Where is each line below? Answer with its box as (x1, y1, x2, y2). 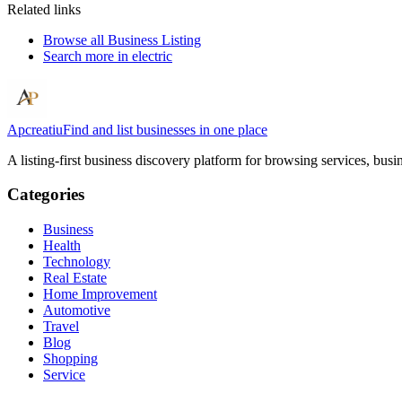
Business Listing (108, 31, 201, 48)
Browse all (43, 31, 108, 48)
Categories (7, 185, 84, 205)
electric (132, 48, 172, 64)
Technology (43, 254, 110, 270)
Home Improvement (43, 286, 157, 302)
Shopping (43, 351, 98, 367)
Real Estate (43, 270, 107, 286)
